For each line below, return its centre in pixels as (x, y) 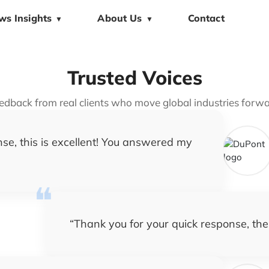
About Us (120, 18)
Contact (206, 18)
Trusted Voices (134, 77)
